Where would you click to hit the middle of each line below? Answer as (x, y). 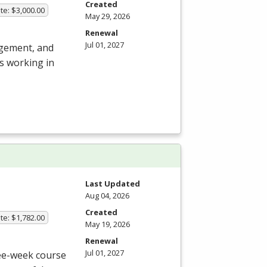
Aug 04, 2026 (107, 195)
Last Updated (113, 183)
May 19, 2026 (108, 224)
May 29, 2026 (108, 16)
